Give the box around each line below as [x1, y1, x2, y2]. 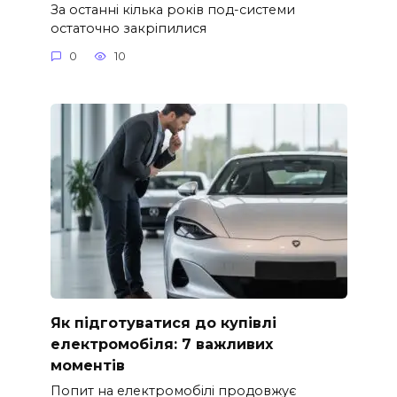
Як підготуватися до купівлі [50, 314, 276, 331]
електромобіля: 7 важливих [50, 335, 273, 353]
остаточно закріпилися [50, 19, 206, 36]
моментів [50, 356, 125, 374]
